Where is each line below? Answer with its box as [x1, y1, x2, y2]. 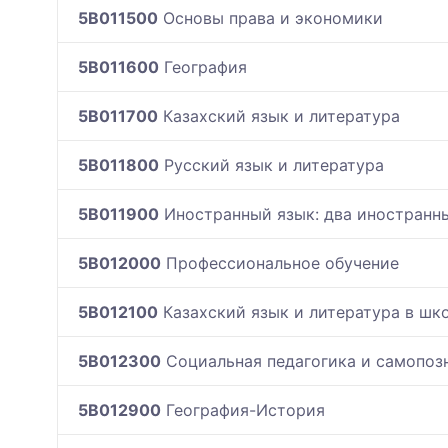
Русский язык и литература [159, 154, 384, 175]
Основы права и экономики [158, 7, 383, 28]
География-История [161, 399, 325, 420]
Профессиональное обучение [161, 252, 399, 273]
